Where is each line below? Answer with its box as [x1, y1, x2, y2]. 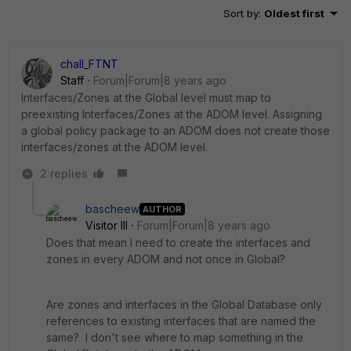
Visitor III [85, 219, 128, 232]
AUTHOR [143, 203, 182, 215]
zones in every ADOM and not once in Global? [46, 252, 285, 266]
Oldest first [264, 7, 324, 20]
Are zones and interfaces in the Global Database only [46, 298, 322, 311]
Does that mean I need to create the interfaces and [46, 236, 310, 249]
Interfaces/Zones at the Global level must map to [21, 91, 271, 104]
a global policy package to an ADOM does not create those [21, 124, 330, 137]
